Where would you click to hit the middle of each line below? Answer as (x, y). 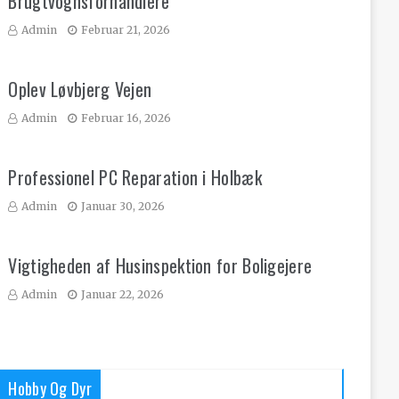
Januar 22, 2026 (123, 294)
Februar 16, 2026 (126, 118)
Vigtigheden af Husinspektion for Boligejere (160, 265)
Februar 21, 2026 (126, 30)
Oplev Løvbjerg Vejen (80, 89)
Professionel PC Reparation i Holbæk (135, 177)
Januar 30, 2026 (123, 206)
